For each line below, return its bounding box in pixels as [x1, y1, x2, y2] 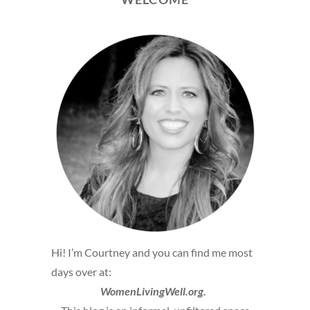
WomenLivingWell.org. [100, 284, 206, 298]
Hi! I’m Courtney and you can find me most [51, 246, 253, 259]
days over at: [51, 265, 111, 278]
